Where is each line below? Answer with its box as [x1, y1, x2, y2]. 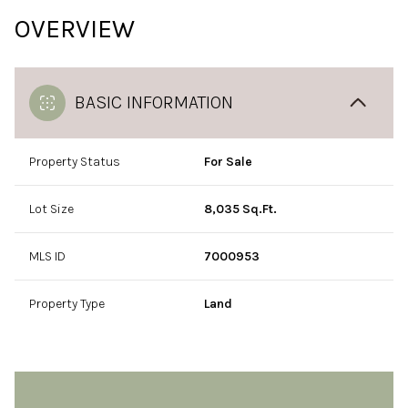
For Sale [204, 154, 252, 169]
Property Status [29, 154, 120, 169]
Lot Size [29, 201, 74, 217]
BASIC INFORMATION [75, 92, 233, 113]
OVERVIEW [15, 14, 135, 44]
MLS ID [29, 249, 66, 264]
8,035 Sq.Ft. [204, 201, 277, 217]
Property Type [29, 296, 105, 311]
